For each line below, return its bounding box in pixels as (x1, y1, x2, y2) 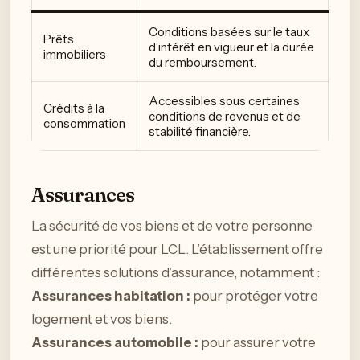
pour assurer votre (198, 334, 316, 351)
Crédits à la (43, 100, 104, 116)
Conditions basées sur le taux (149, 23, 309, 39)
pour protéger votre (190, 288, 318, 305)
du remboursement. (149, 54, 256, 70)
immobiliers (43, 46, 106, 62)
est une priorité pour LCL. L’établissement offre (31, 241, 323, 258)
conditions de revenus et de (149, 108, 301, 124)
